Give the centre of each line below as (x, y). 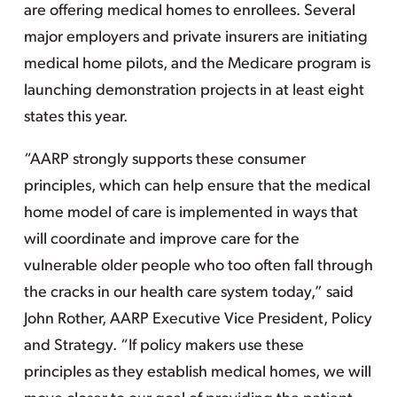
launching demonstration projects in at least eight (194, 91)
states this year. (75, 117)
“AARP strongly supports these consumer (164, 160)
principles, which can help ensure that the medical (197, 187)
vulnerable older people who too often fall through (198, 266)
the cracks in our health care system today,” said (188, 293)
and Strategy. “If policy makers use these (163, 346)
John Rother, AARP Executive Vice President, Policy (198, 319)
